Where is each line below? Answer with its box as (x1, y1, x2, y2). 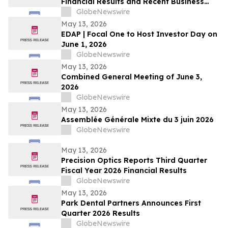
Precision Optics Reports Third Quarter (61, 156, 207, 165)
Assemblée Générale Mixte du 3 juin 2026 (61, 115, 214, 125)
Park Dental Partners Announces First (61, 198, 201, 208)
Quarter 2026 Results (61, 209, 140, 218)
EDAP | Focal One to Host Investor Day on (61, 30, 217, 39)
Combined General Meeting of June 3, (61, 72, 202, 82)
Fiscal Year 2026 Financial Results (61, 166, 187, 176)
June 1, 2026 (61, 40, 107, 49)
